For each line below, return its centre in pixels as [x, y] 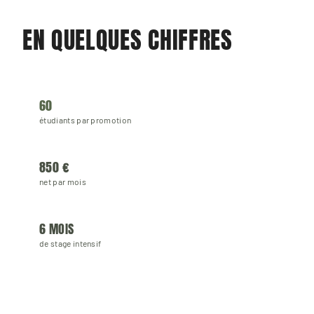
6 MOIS [57, 229]
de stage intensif [70, 244]
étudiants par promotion [86, 120]
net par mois [63, 182]
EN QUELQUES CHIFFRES [128, 40]
